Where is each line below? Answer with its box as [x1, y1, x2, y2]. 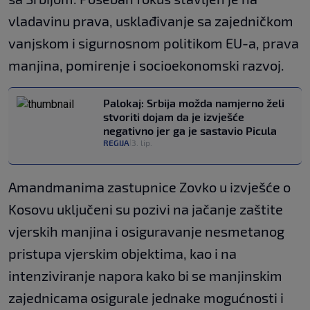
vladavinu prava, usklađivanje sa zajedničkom [8, 12, 293, 29]
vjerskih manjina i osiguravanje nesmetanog [8, 222, 284, 239]
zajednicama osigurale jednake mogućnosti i [8, 289, 284, 306]
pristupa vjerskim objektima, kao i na [8, 244, 237, 262]
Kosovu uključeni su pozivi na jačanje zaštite [8, 200, 283, 217]
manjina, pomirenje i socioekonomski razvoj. [8, 56, 284, 73]
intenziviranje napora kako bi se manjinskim [8, 266, 282, 284]
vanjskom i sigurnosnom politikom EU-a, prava [8, 34, 299, 51]
